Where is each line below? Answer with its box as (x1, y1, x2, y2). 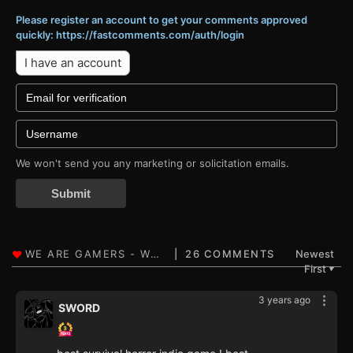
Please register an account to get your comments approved (16, 13, 307, 27)
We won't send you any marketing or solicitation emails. (16, 157, 289, 170)
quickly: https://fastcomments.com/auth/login (16, 28, 244, 42)
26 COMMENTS (185, 247, 275, 261)
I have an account (24, 55, 121, 71)
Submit (51, 187, 91, 201)
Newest (295, 247, 334, 261)
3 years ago (258, 294, 310, 307)
